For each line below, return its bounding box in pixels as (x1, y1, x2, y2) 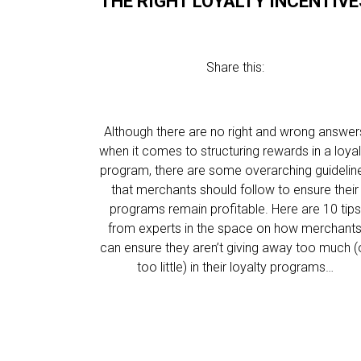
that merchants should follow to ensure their (111, 182, 359, 197)
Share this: (205, 60, 264, 75)
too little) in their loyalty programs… (136, 259, 334, 275)
